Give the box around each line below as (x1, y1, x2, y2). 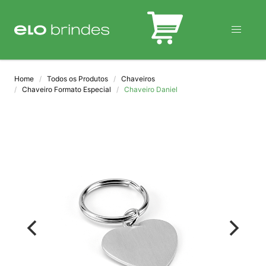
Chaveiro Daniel (124, 85, 178, 94)
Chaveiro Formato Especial (22, 85, 111, 94)
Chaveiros (121, 74, 155, 83)
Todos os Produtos (47, 74, 108, 83)
